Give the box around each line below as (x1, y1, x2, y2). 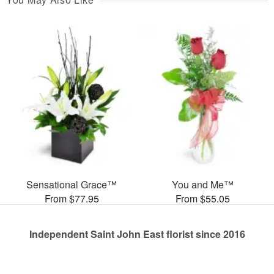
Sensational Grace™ (26, 177, 117, 191)
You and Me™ (171, 177, 234, 191)
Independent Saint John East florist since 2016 (29, 226, 245, 241)
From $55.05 (175, 191, 230, 206)
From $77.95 (44, 191, 99, 206)
